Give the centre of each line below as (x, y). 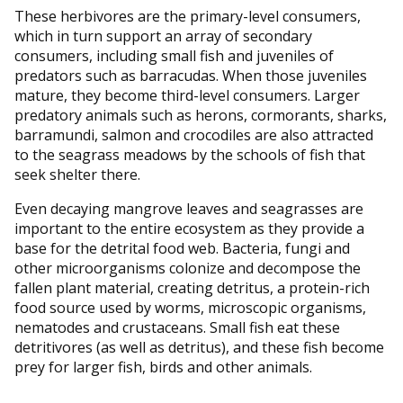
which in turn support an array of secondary (163, 36)
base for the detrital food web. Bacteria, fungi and (182, 248)
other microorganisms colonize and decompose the (188, 268)
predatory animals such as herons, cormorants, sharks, (201, 115)
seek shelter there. (77, 174)
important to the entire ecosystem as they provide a (189, 228)
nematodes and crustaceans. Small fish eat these (177, 327)
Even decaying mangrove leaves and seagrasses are (189, 208)
